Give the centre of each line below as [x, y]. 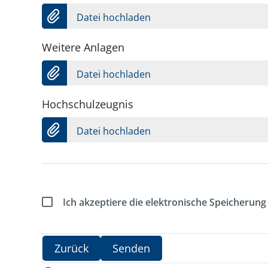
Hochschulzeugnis [88, 104]
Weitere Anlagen [83, 48]
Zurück [71, 248]
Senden [131, 248]
